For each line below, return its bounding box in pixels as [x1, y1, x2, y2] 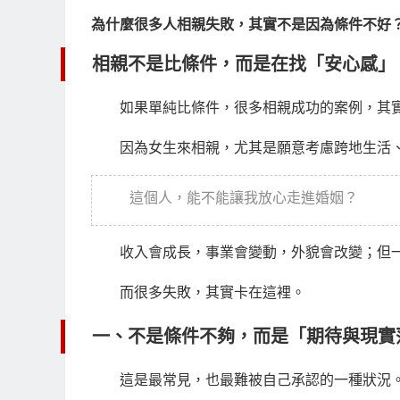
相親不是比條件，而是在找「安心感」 [92, 54, 396, 75]
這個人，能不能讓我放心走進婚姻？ [129, 190, 358, 206]
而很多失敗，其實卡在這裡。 [120, 285, 305, 301]
